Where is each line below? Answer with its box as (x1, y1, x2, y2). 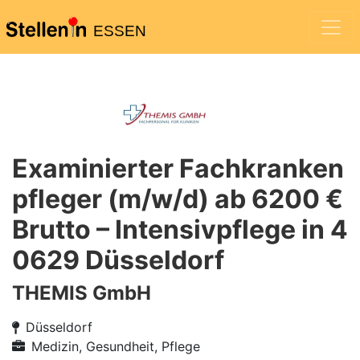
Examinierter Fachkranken (12, 153, 344, 184)
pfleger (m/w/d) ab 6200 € (12, 183, 343, 215)
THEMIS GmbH (12, 281, 151, 305)
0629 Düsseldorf (12, 244, 224, 276)
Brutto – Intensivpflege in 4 (12, 214, 348, 245)
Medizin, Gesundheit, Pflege (31, 338, 200, 354)
